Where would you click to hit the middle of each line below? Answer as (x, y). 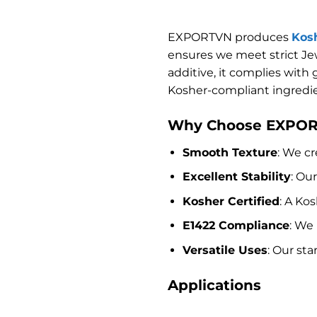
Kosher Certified (231, 201)
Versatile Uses (225, 250)
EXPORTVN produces (230, 37)
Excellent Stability (236, 177)
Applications (214, 285)
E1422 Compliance (236, 226)
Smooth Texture (230, 152)
